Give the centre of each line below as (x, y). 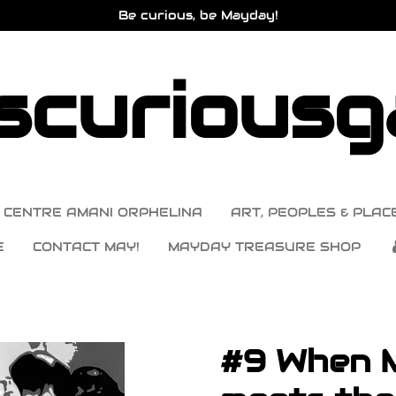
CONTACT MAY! (87, 247)
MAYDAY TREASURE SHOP (265, 247)
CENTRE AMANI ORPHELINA (103, 212)
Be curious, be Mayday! (198, 15)
